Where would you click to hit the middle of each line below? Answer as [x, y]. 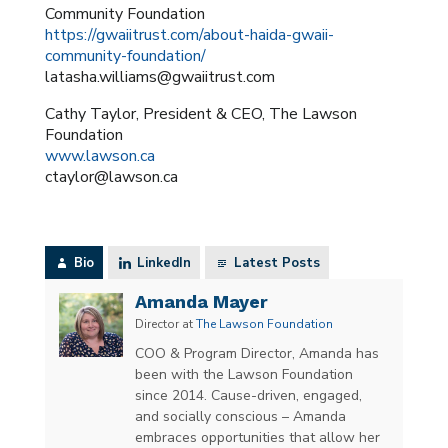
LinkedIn [163, 263]
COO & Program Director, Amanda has [256, 353]
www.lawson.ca [99, 156]
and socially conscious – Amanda [240, 416]
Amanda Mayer [201, 302]
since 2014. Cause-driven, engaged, [248, 395]
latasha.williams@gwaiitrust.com [159, 77]
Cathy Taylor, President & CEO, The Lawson [200, 114]
